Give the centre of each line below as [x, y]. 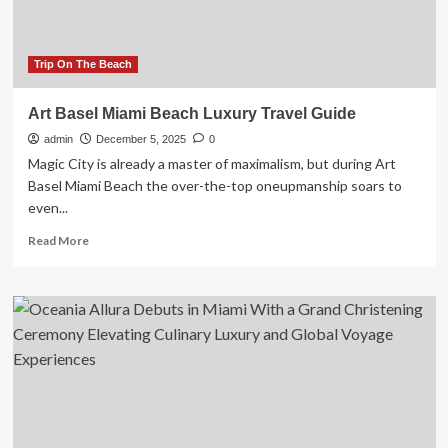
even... [47, 207]
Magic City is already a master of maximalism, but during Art [211, 163]
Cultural [109, 64]
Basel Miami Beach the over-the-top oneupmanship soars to [214, 185]
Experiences [121, 83]
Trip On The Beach [82, 64]
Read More [58, 240]
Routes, [109, 26]
